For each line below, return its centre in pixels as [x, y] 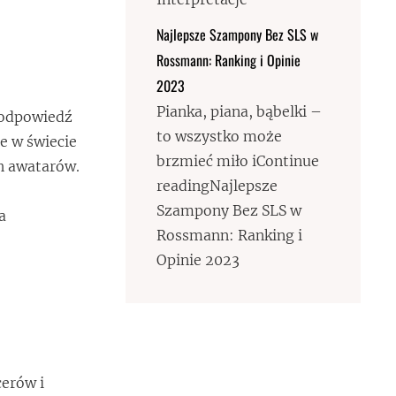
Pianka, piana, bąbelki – [240, 111]
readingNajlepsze [217, 186]
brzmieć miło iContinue [238, 161]
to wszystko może [220, 136]
